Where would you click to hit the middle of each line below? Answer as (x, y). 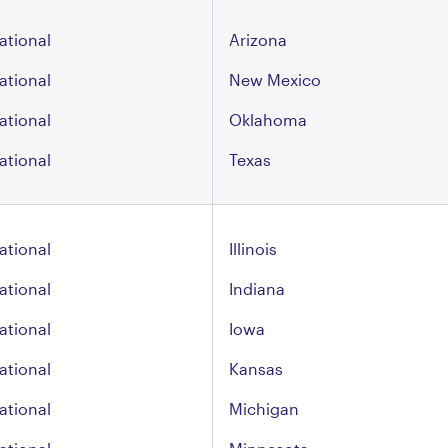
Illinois (253, 248)
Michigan (264, 408)
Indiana (257, 288)
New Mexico (275, 79)
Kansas (256, 368)
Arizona (258, 39)
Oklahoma (268, 119)
